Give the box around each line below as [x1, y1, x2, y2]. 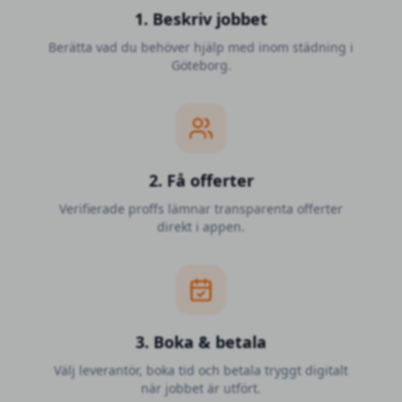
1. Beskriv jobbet [135, 8, 267, 30]
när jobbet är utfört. [141, 380, 261, 397]
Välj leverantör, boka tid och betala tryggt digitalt [54, 362, 348, 379]
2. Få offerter [148, 170, 254, 191]
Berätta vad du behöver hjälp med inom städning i [48, 39, 354, 56]
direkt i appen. [157, 218, 245, 235]
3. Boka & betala [135, 331, 267, 353]
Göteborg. [170, 57, 232, 74]
